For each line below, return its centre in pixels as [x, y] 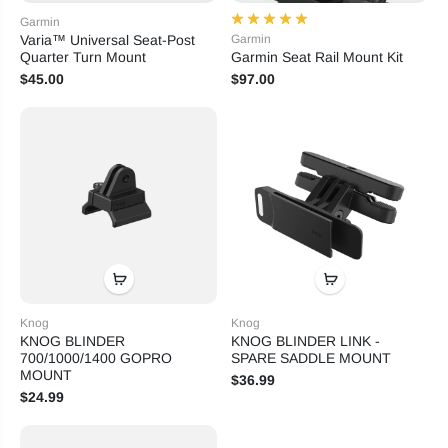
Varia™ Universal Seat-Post [107, 39]
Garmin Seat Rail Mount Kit [317, 56]
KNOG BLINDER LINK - [305, 340]
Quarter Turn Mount [83, 56]
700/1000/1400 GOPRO [96, 357]
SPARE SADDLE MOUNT [311, 357]
